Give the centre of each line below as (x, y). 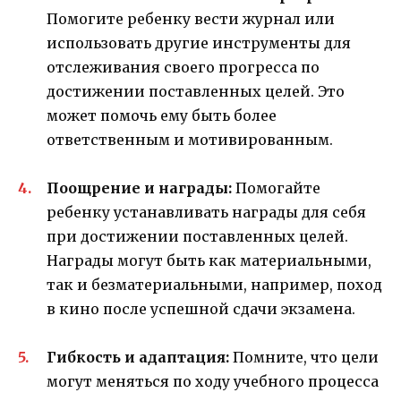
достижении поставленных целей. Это (196, 91)
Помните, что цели (304, 358)
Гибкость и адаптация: (138, 358)
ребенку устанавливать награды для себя (206, 213)
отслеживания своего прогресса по (183, 67)
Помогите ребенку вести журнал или (191, 18)
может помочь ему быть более (162, 115)
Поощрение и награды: (139, 188)
